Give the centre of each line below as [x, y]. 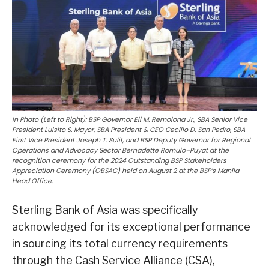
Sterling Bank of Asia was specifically [105, 210]
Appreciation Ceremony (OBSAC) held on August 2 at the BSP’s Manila [125, 171]
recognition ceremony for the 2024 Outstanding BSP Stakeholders [119, 161]
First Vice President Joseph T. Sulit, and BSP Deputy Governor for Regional [131, 140]
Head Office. [32, 181]
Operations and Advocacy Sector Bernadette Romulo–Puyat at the [120, 150]
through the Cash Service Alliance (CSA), [113, 261]
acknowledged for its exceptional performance [131, 227]
